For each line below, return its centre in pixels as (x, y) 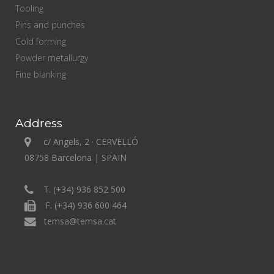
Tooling (29, 8)
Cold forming (41, 41)
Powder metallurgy (52, 58)
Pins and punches (50, 25)
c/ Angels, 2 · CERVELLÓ (91, 142)
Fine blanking (41, 74)
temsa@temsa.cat (80, 221)
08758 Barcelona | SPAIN (76, 157)
